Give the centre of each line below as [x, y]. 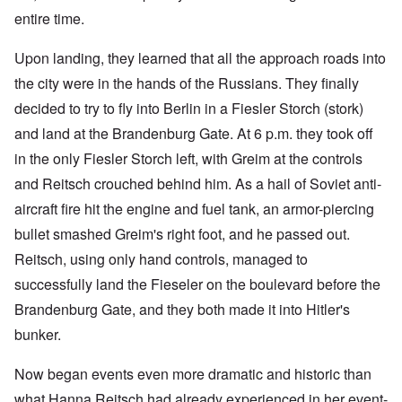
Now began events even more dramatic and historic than [193, 374]
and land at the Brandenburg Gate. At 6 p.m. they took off [194, 134]
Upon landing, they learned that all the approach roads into [200, 58]
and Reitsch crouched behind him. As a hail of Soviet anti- [198, 184]
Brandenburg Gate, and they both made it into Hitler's [182, 310]
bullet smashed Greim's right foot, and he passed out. [182, 234]
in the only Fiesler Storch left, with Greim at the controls [188, 159]
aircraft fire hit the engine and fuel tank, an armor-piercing [194, 209]
